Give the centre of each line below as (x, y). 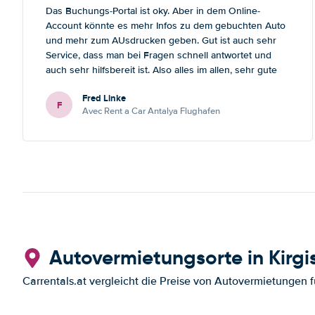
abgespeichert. (78, 114)
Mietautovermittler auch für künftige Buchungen (150, 99)
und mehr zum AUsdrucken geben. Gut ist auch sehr (161, 40)
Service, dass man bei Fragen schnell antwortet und (159, 55)
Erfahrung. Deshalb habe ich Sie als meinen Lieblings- (163, 85)
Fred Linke (104, 98)
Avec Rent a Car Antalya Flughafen (151, 111)
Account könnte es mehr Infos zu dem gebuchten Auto (166, 26)
